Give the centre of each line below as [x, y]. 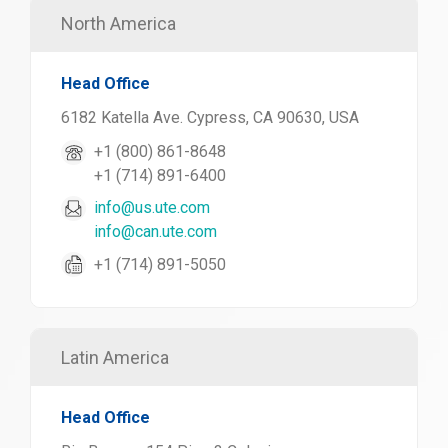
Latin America [115, 357]
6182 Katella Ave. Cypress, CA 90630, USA [210, 117]
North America [118, 23]
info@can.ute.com [155, 231]
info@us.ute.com [152, 207]
